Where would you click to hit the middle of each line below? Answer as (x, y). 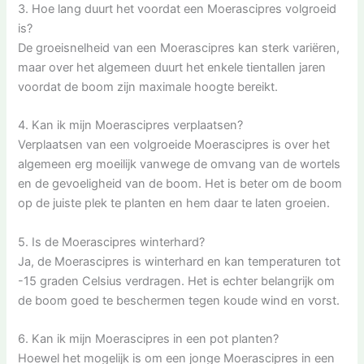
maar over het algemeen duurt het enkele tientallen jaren (172, 68)
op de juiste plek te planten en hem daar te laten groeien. (174, 204)
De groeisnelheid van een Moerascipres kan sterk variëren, (179, 48)
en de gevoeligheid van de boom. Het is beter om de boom (180, 184)
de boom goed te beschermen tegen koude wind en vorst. (179, 300)
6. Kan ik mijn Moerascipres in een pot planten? (149, 339)
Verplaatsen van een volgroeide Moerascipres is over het (174, 145)
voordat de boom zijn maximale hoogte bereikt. (148, 87)
